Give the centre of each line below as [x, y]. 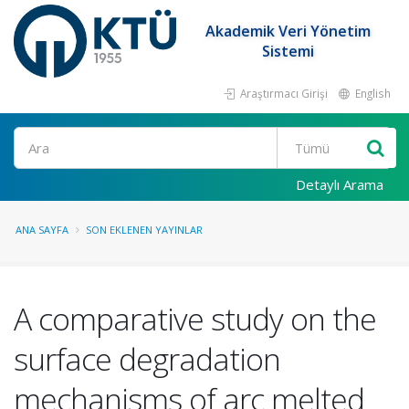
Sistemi [288, 51]
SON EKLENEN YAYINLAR [144, 230]
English [372, 93]
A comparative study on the [195, 319]
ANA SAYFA [42, 230]
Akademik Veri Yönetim [288, 31]
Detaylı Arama [340, 184]
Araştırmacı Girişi [283, 93]
